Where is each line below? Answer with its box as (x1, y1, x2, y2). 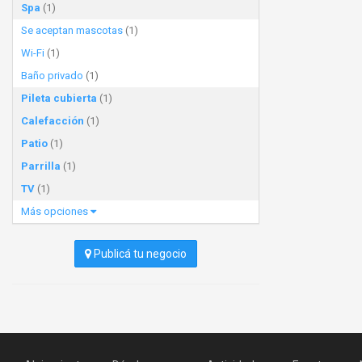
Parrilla (21, 160, 61, 172)
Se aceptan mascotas (21, 24, 123, 36)
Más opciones (21, 205, 90, 217)
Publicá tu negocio (91, 247, 187, 260)
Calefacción (21, 115, 84, 127)
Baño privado (21, 69, 83, 82)
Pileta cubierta (21, 92, 97, 104)
